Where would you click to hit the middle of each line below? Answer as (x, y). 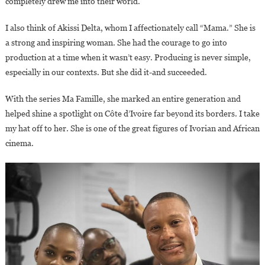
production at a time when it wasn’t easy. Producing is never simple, (128, 57)
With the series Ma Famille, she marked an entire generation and (123, 98)
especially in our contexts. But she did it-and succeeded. (106, 72)
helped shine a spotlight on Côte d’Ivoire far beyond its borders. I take (132, 113)
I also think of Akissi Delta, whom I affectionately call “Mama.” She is (130, 28)
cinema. (19, 143)
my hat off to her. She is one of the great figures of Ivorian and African (132, 128)
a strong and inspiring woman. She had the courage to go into (116, 42)
